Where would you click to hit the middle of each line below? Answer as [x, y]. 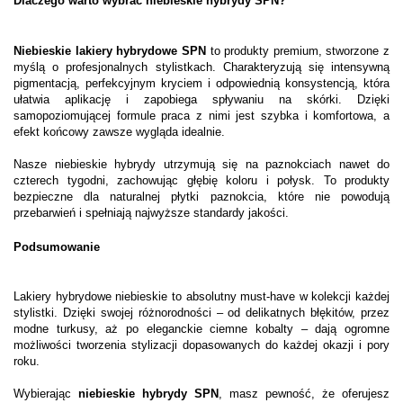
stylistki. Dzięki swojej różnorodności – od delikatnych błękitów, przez [201, 312]
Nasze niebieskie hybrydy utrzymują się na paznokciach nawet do [201, 164]
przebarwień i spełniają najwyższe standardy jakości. [151, 212]
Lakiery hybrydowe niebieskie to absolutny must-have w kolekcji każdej [201, 296]
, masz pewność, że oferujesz [304, 393]
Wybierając [46, 393]
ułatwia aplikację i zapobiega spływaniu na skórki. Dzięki [201, 99]
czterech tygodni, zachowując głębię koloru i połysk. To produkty [201, 180]
